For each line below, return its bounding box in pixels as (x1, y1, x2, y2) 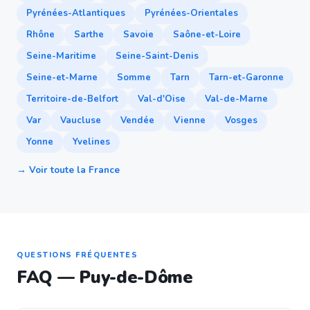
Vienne (174, 114, 206, 127)
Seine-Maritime (26, 50, 96, 62)
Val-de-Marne (205, 93, 268, 105)
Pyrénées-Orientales (145, 7, 238, 19)
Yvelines (73, 136, 110, 148)
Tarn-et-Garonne (209, 71, 284, 84)
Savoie (123, 28, 154, 41)
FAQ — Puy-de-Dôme (17, 266, 193, 289)
